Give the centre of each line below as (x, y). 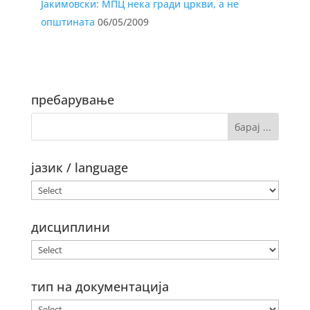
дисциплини (70, 227)
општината (67, 22)
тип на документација (100, 286)
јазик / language (79, 167)
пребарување (72, 100)
